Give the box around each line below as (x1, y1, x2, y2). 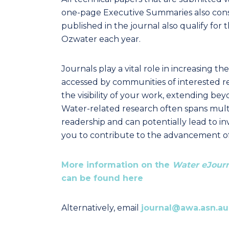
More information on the (61, 160, 172, 170)
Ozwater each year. (61, 34, 141, 44)
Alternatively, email (61, 203, 141, 213)
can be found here (61, 173, 143, 183)
